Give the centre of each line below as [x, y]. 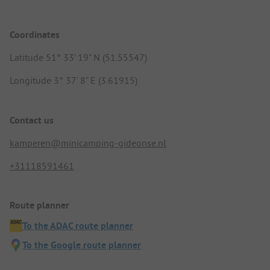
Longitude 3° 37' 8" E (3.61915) [74, 80]
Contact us [32, 120]
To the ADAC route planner [78, 225]
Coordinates [35, 35]
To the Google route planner [82, 245]
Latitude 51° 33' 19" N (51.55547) [78, 58]
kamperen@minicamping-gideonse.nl [88, 143]
